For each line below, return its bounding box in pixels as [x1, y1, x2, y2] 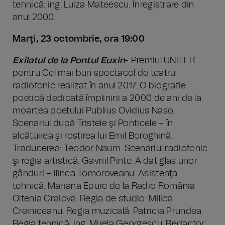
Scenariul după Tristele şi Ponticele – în [13, 119, 173, 128]
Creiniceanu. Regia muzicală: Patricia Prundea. [13, 207, 203, 216]
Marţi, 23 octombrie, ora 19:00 [13, 35, 145, 44]
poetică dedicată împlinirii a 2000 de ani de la [13, 94, 202, 103]
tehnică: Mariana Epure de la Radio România [13, 182, 195, 191]
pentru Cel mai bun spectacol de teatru [13, 69, 176, 78]
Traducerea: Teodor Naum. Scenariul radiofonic [13, 144, 208, 153]
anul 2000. [13, 13, 56, 22]
